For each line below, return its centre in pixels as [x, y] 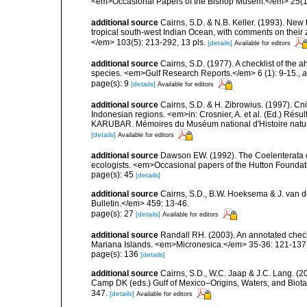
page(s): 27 [113, 213]
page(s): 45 [113, 175]
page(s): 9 [111, 83]
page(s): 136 [116, 254]
